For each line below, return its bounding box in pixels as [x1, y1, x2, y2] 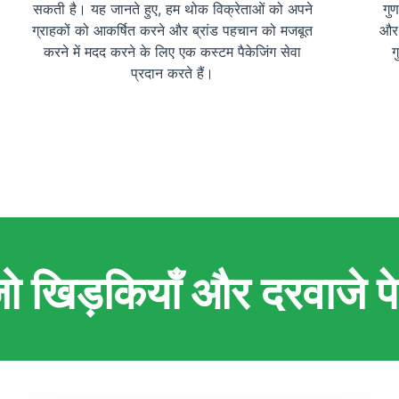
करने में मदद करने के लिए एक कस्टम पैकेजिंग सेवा [44, 43, 302, 61]
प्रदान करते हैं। [131, 64, 215, 83]
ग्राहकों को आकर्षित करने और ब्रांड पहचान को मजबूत [32, 21, 313, 40]
